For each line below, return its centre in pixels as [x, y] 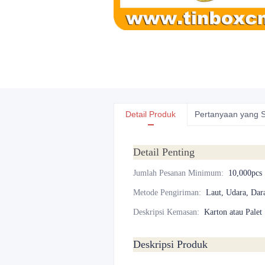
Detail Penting [164, 152]
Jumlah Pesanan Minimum [177, 173]
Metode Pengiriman [166, 193]
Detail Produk [151, 114]
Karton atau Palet [233, 212]
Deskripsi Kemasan [165, 212]
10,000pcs [245, 173]
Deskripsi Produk [170, 244]
